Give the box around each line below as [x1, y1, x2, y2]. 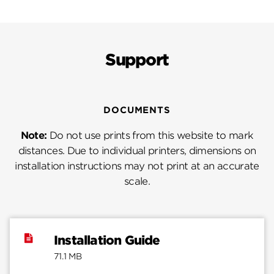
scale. [124, 176, 150, 188]
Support [105, 50, 169, 70]
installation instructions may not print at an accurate [15, 160, 259, 172]
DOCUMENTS [103, 104, 171, 115]
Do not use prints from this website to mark [46, 130, 254, 142]
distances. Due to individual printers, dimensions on [18, 145, 256, 157]
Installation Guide [54, 233, 160, 248]
